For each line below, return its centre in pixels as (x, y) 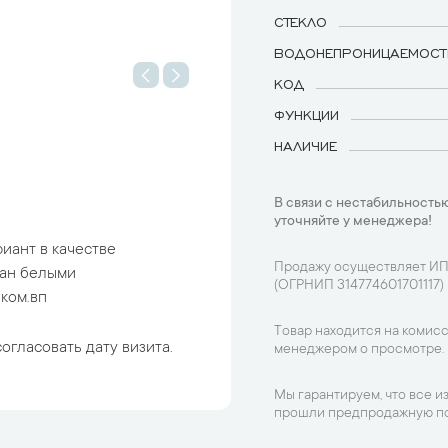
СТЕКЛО (300, 21)
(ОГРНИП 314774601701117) (359, 286)
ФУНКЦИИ (306, 114)
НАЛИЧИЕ (305, 145)
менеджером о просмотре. (359, 350)
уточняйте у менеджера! (353, 222)
